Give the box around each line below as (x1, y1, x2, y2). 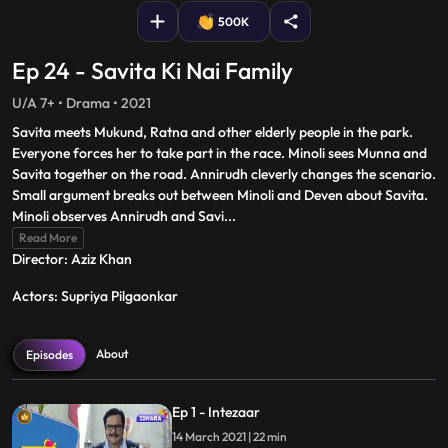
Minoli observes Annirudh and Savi (12, 207, 224, 225)
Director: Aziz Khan (12, 250, 132, 268)
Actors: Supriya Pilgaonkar (12, 287, 178, 305)
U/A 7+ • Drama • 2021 (12, 94, 151, 112)
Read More (19, 230, 77, 245)
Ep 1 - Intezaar (172, 403, 260, 421)
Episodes (26, 347, 73, 362)
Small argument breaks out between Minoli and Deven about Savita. (12, 186, 428, 204)
